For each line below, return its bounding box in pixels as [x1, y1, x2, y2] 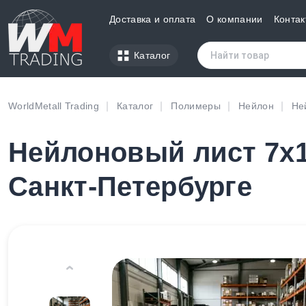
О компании [206, 14, 263, 25]
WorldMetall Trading [8, 100, 100, 111]
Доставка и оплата [109, 14, 196, 25]
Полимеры [171, 100, 221, 111]
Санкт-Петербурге [8, 171, 253, 202]
